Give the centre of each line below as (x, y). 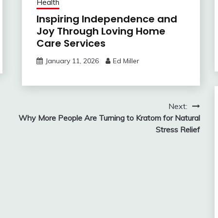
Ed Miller (126, 61)
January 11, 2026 (72, 61)
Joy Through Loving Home (101, 31)
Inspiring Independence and (107, 19)
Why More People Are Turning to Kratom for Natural (109, 118)
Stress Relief (178, 129)
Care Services (71, 43)
